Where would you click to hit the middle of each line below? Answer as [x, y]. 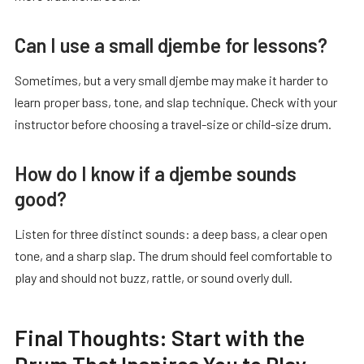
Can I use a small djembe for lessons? [171, 45]
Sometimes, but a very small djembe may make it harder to [171, 80]
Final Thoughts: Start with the [160, 337]
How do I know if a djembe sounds [156, 173]
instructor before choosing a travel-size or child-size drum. [173, 123]
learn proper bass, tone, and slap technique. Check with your [176, 102]
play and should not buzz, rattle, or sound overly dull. [154, 277]
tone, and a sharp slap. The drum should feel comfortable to [173, 255]
